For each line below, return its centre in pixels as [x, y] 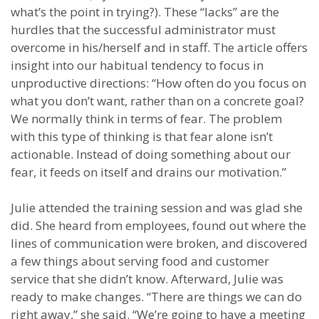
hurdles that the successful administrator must [143, 30]
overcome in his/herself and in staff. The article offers [159, 47]
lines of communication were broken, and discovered [159, 243]
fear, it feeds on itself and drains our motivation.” [148, 172]
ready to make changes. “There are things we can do [156, 297]
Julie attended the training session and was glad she [157, 208]
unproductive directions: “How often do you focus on [158, 83]
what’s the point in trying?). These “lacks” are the [145, 12]
